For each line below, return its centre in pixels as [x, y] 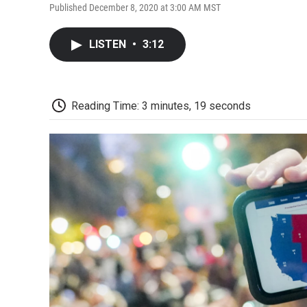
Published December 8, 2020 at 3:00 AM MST [135, 7]
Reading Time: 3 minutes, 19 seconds [161, 106]
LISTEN [109, 44]
